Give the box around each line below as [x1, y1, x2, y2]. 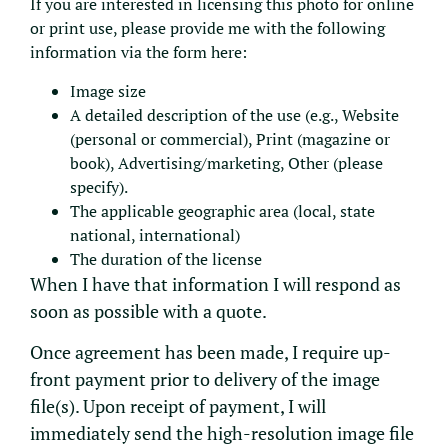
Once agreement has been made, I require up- [30, 339, 391, 364]
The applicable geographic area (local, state [70, 199, 375, 222]
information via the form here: [30, 41, 247, 64]
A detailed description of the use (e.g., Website [70, 103, 399, 126]
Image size [70, 79, 146, 102]
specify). [70, 175, 131, 198]
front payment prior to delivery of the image [30, 366, 380, 391]
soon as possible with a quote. [30, 298, 267, 323]
